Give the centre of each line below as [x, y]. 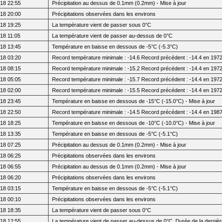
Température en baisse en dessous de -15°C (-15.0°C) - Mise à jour [134, 101]
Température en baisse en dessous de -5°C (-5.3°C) [115, 46]
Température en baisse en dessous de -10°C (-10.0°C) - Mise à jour [134, 123]
